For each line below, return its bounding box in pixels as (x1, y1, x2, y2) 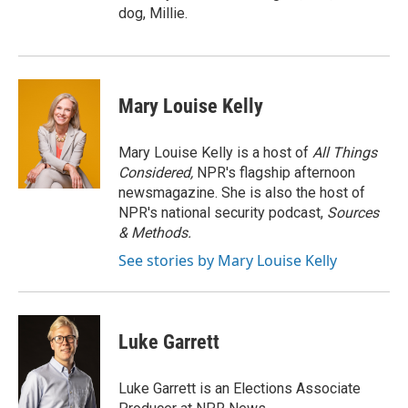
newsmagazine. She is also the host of (118, 183, 365, 201)
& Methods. (118, 223, 191, 241)
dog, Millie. (118, 4, 188, 22)
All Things (312, 143, 377, 161)
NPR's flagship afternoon (197, 163, 355, 181)
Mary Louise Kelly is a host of (118, 143, 312, 161)
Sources (327, 203, 379, 221)
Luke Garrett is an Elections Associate (118, 379, 361, 397)
